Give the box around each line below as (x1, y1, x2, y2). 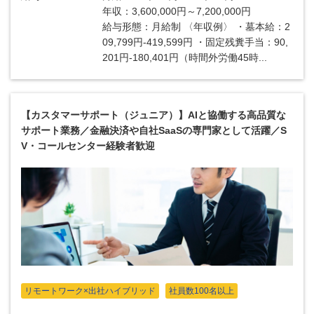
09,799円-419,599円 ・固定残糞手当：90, (102, 36, 289, 48)
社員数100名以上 (169, 286, 234, 296)
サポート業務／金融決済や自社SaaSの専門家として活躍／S (21, 125, 287, 136)
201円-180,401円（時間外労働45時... (102, 52, 268, 63)
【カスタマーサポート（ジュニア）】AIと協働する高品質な (21, 109, 286, 121)
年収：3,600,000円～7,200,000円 (102, 6, 252, 17)
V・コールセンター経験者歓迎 (21, 140, 155, 151)
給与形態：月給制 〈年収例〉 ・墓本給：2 (102, 21, 291, 32)
